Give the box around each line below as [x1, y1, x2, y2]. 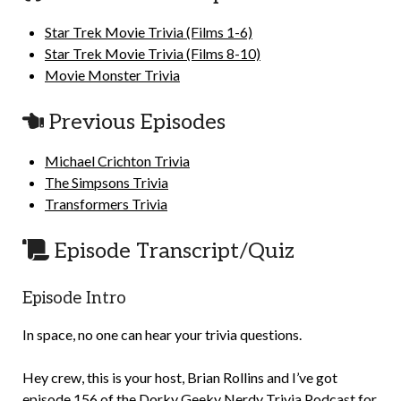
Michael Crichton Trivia [45, 152, 190, 169]
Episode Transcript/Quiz [49, 238, 294, 264]
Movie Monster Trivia [45, 66, 180, 83]
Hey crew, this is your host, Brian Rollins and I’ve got [22, 369, 337, 386]
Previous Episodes [44, 109, 226, 135]
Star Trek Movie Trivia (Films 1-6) [45, 23, 252, 40]
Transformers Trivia [45, 195, 167, 212]
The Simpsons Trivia [45, 174, 168, 191]
